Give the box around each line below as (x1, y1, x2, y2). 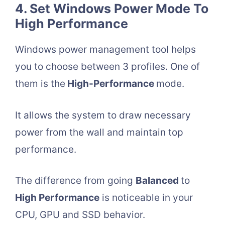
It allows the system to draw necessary (15, 109, 191, 121)
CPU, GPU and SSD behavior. (15, 209, 145, 221)
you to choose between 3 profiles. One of (15, 61, 200, 73)
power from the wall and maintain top (15, 126, 183, 138)
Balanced (136, 175, 181, 187)
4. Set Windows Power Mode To (15, 1, 208, 17)
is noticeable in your (99, 192, 193, 204)
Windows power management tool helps (15, 44, 196, 56)
